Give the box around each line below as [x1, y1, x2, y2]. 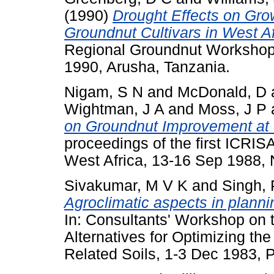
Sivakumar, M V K [64, 177, 188, 194]
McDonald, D [177, 84, 267, 101]
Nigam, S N [64, 84, 143, 101]
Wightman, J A [64, 101, 164, 118]
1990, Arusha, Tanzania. [64, 59, 230, 76]
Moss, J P [198, 101, 267, 118]
